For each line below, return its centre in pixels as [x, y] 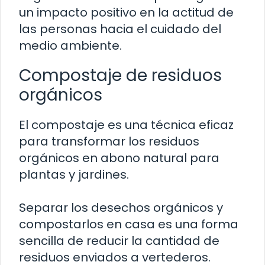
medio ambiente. [70, 46]
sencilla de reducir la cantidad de [119, 241]
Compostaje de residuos [120, 76]
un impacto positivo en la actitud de [126, 13]
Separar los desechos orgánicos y [121, 208]
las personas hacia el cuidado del [120, 29]
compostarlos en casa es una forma [129, 224]
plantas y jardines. [74, 175]
